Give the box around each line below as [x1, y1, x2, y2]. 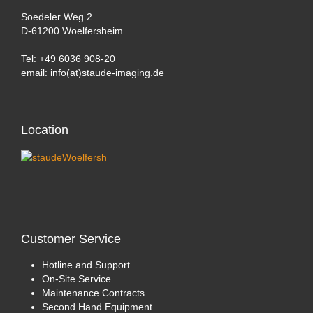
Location [21, 123, 68, 138]
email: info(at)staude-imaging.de [21, 67, 164, 79]
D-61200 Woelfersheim [21, 25, 123, 37]
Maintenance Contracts [42, 286, 145, 298]
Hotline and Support [42, 259, 130, 270]
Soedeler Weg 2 [21, 11, 92, 23]
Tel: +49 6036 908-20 [21, 53, 115, 65]
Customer [21, 231, 75, 246]
